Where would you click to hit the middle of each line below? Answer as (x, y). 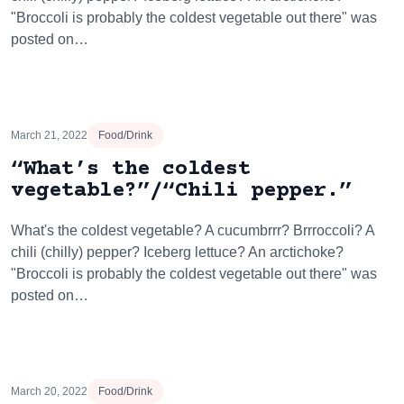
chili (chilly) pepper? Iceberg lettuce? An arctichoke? (177, 252)
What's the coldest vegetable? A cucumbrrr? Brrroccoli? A (193, 230)
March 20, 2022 (49, 391)
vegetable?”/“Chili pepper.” (181, 191)
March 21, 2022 (49, 135)
